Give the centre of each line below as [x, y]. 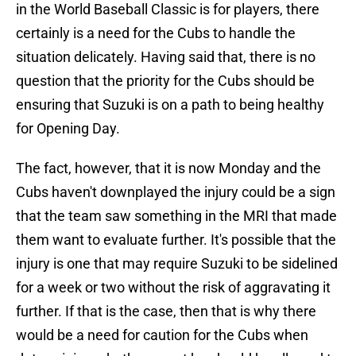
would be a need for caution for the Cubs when [162, 335]
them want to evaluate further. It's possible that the [176, 240]
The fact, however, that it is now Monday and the [168, 168]
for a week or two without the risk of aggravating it [173, 288]
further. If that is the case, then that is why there [166, 311]
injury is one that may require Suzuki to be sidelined [177, 264]
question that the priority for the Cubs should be [165, 81]
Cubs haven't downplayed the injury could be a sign [176, 192]
